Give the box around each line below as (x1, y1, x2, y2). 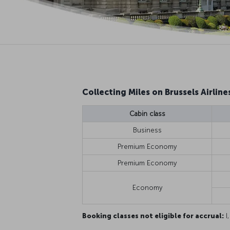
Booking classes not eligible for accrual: (82, 212, 224, 220)
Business (132, 126, 162, 134)
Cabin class (129, 109, 165, 118)
